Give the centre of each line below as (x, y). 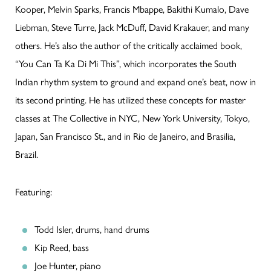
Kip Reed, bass (62, 248)
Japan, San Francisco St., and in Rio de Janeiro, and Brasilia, (125, 137)
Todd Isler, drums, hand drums (92, 230)
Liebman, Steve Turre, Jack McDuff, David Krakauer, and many (132, 28)
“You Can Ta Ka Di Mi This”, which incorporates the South (126, 64)
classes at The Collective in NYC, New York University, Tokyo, (132, 119)
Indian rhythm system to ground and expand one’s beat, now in (135, 82)
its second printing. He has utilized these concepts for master (130, 100)
